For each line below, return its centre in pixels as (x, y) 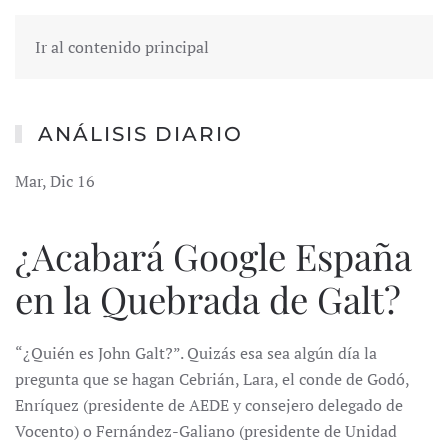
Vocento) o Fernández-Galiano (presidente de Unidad (206, 431)
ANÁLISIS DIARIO (140, 134)
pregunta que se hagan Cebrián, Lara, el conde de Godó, (212, 379)
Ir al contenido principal (122, 47)
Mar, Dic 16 (55, 181)
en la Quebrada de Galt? (208, 298)
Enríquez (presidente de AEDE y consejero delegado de (209, 405)
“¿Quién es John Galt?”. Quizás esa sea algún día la (196, 353)
